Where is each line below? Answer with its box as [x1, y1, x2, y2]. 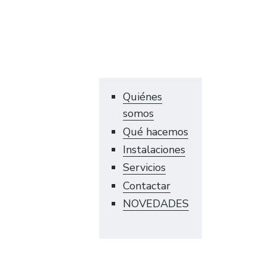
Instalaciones [123, 142, 186, 157]
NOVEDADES [123, 196, 189, 211]
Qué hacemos [123, 124, 189, 139]
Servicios [123, 160, 166, 175]
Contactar [123, 178, 171, 193]
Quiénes [123, 90, 163, 104]
